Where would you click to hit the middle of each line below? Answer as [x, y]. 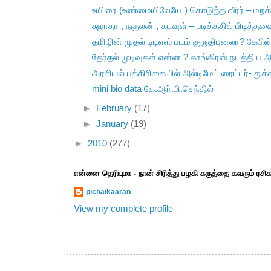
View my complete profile [123, 209]
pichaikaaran [108, 192]
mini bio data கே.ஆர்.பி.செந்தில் [152, 89]
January [114, 124]
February [116, 109]
